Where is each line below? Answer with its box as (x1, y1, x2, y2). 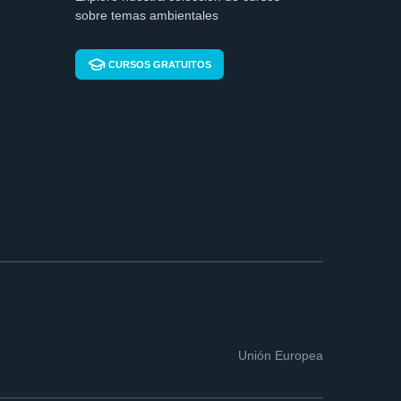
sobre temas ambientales (74, 8, 218, 22)
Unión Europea (238, 348, 323, 363)
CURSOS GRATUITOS (108, 59, 211, 70)
